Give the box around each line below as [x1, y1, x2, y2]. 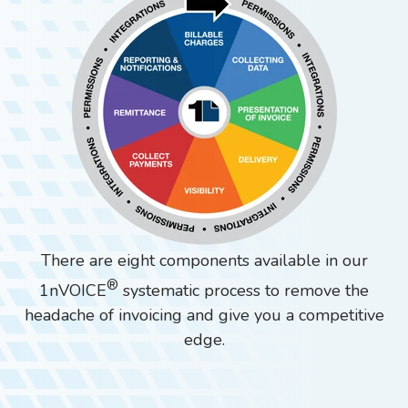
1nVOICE [39, 280, 107, 301]
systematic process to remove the [118, 280, 369, 301]
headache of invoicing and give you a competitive [24, 304, 384, 326]
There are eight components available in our [40, 250, 368, 271]
